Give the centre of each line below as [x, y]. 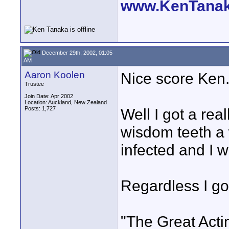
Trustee [34, 84]
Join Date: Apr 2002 [49, 96]
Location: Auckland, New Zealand [66, 102]
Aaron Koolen [55, 75]
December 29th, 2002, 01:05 [76, 52]
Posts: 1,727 [40, 108]
